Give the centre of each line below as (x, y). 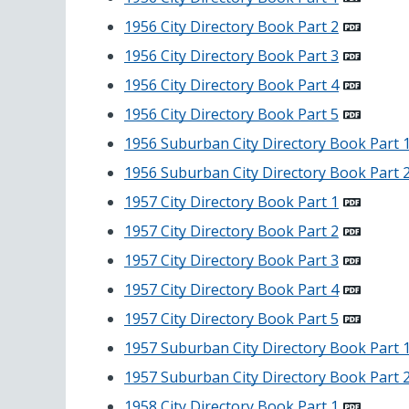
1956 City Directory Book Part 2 (231, 27)
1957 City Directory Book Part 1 (231, 202)
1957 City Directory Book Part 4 (231, 290)
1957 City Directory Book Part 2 (231, 231)
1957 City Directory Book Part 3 (231, 261)
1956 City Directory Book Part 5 (231, 115)
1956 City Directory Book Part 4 (231, 85)
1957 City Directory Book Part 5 (231, 319)
